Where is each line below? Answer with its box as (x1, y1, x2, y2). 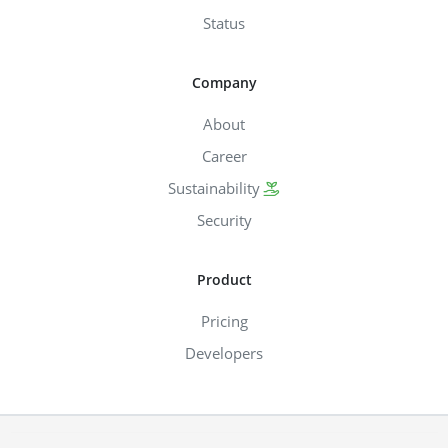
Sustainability (168, 177, 260, 198)
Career (201, 145, 247, 166)
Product (196, 269, 252, 289)
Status (203, 12, 245, 33)
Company (191, 72, 257, 92)
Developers (185, 342, 263, 363)
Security (196, 209, 252, 230)
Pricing (200, 310, 248, 331)
